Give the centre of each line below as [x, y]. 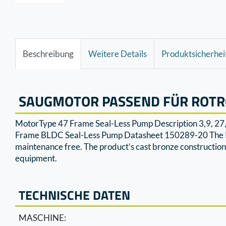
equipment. [36, 158]
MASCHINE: [42, 218]
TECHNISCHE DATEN [74, 195]
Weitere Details [118, 53]
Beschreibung [48, 53]
